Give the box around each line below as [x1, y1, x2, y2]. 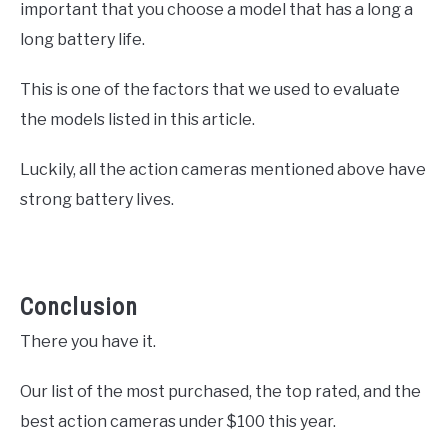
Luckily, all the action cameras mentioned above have [20, 159, 426, 179]
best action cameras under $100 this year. [20, 411, 336, 431]
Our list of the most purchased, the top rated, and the [20, 381, 421, 401]
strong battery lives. [20, 189, 174, 209]
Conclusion [20, 292, 138, 321]
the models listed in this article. [20, 109, 255, 129]
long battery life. [20, 29, 145, 49]
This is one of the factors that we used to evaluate [20, 79, 400, 99]
